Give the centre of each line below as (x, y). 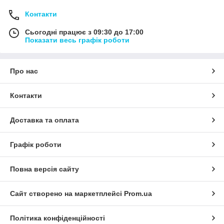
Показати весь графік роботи (77, 40)
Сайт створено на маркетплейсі (67, 194)
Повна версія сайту (44, 169)
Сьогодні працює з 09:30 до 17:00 (84, 32)
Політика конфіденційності (57, 218)
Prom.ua (138, 194)
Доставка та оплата (44, 120)
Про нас (24, 71)
